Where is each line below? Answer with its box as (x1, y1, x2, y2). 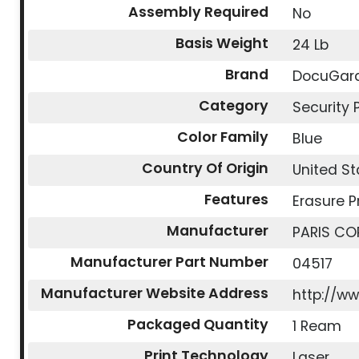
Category (199, 96, 269, 116)
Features (204, 190, 269, 210)
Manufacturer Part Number (71, 252, 269, 272)
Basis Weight (175, 34, 269, 54)
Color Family (177, 127, 269, 147)
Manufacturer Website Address (41, 284, 269, 304)
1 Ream (292, 317, 342, 337)
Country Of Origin (142, 159, 269, 179)
